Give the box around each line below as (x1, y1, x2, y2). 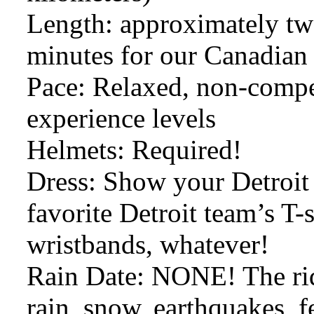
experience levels (27, 103, 216, 134)
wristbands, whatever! (27, 229, 269, 260)
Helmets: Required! (27, 135, 242, 165)
